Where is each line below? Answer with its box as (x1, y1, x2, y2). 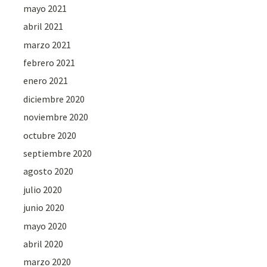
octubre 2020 (23, 129, 77, 141)
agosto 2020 (23, 165, 74, 178)
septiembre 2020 (23, 147, 92, 159)
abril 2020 (23, 237, 64, 250)
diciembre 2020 (23, 92, 85, 105)
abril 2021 (23, 20, 64, 33)
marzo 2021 (23, 38, 72, 51)
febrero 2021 (23, 57, 76, 69)
